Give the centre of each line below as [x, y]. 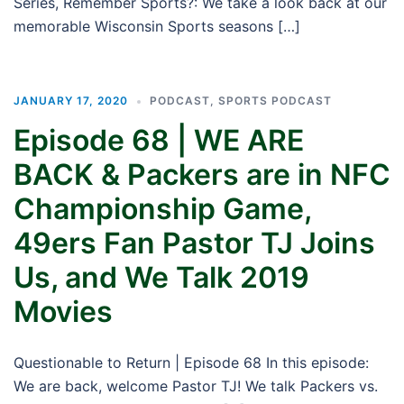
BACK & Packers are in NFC [202, 174]
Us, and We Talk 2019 [161, 277]
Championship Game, [162, 209]
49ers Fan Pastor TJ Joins [194, 243]
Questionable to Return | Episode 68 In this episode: [191, 363]
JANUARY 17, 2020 [71, 101]
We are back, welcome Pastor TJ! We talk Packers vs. [196, 386]
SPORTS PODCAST [275, 101]
